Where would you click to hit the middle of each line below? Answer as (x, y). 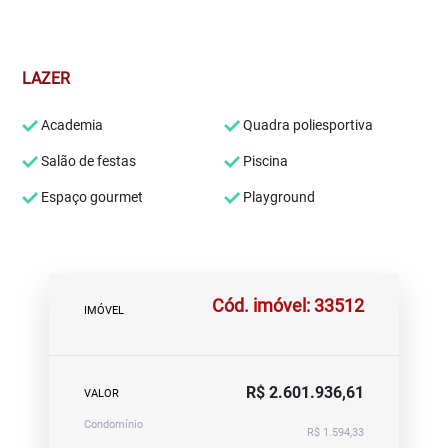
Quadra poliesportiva (306, 125)
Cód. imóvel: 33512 (288, 305)
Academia (71, 125)
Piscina (264, 161)
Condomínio (113, 424)
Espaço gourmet (91, 197)
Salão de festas (87, 161)
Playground (277, 197)
